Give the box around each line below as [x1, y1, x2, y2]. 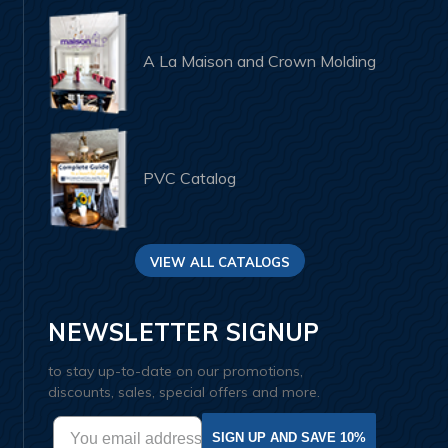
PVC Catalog [143, 168, 237, 189]
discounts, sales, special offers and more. [48, 382, 321, 401]
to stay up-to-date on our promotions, [48, 361, 304, 380]
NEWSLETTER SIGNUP [48, 316, 320, 347]
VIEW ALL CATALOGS [149, 253, 290, 270]
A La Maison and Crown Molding [143, 51, 377, 72]
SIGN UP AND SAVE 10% [211, 430, 366, 446]
